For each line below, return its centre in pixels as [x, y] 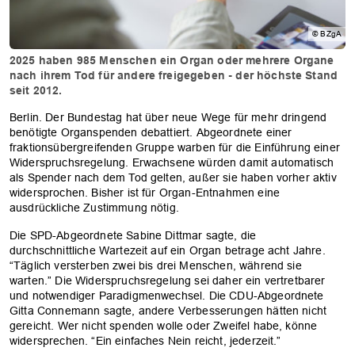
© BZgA [327, 33]
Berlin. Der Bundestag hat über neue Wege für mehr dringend [168, 117]
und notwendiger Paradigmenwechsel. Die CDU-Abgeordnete [167, 295]
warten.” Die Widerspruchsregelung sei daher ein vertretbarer [168, 280]
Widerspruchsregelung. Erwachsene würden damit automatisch [172, 162]
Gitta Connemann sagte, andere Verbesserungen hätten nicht [168, 310]
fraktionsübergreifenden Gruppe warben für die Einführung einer [175, 147]
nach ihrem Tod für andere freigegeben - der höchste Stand [174, 75]
